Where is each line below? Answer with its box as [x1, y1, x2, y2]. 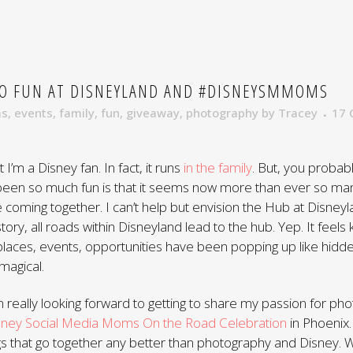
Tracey [278, 105, 318, 121]
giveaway [126, 105, 180, 121]
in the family [184, 158, 252, 176]
